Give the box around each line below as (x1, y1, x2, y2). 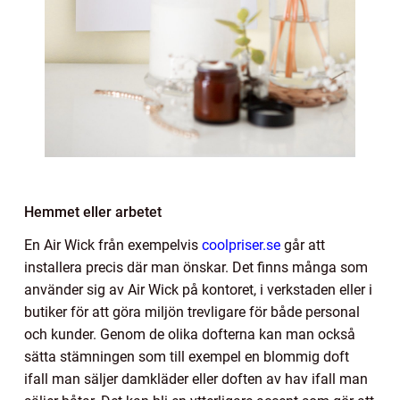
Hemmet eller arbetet (24, 203, 162, 221)
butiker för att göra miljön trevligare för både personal (24, 303, 360, 321)
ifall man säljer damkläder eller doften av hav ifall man (24, 370, 368, 387)
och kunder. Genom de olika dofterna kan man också (24, 325, 355, 343)
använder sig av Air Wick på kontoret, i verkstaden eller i (24, 280, 372, 298)
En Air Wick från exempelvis (24, 236, 202, 254)
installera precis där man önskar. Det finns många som (24, 258, 368, 276)
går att (280, 236, 325, 254)
